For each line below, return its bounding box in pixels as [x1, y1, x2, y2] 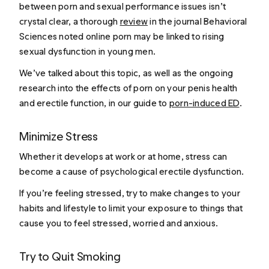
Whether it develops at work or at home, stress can [19, 151, 228, 163]
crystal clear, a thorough [19, 16, 120, 28]
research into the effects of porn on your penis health [19, 82, 238, 94]
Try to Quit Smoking [19, 249, 121, 264]
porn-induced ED [169, 97, 240, 109]
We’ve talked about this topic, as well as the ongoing [19, 67, 234, 79]
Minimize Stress [19, 128, 98, 144]
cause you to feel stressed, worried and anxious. [19, 217, 219, 229]
